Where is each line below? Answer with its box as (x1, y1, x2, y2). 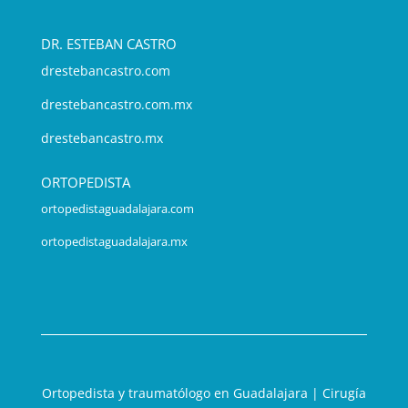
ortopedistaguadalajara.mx (40, 233, 188, 250)
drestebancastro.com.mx (40, 96, 192, 114)
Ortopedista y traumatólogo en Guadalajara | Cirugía (41, 384, 366, 403)
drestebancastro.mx (40, 129, 163, 148)
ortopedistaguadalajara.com (40, 200, 194, 218)
